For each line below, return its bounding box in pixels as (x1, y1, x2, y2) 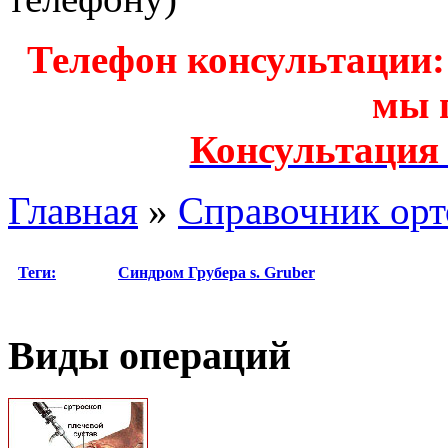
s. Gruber (250, 263, 315, 281)
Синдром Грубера (118, 263, 250, 281)
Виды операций (8, 333, 291, 379)
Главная (8, 188, 138, 232)
